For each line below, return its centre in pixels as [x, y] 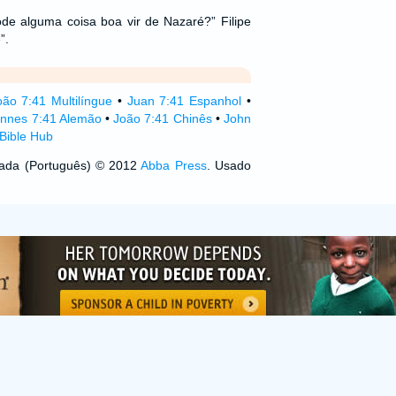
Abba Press [174, 165]
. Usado [228, 165]
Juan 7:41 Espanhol [184, 101]
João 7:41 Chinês [163, 118]
